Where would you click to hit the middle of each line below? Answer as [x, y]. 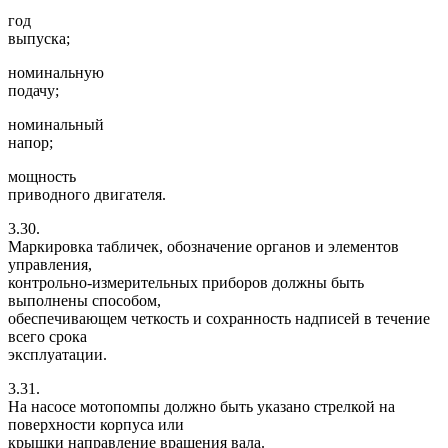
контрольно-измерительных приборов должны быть [186, 282]
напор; [30, 142]
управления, [50, 264]
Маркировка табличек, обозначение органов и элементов [203, 246]
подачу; [33, 90]
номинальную [56, 72]
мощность [42, 176]
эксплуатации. [57, 354]
